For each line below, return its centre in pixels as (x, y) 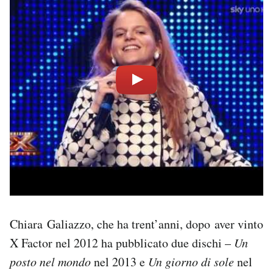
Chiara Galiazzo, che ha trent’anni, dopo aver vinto (136, 224)
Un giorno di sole (191, 261)
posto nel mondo (50, 261)
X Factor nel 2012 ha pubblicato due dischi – (122, 243)
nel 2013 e (119, 261)
